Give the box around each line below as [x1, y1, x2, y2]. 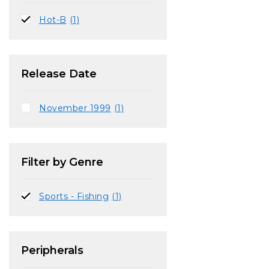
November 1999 [39, 102, 111, 113]
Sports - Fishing [39, 191, 109, 202]
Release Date [21, 67, 97, 80]
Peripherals [21, 244, 83, 258]
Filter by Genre [21, 156, 103, 169]
